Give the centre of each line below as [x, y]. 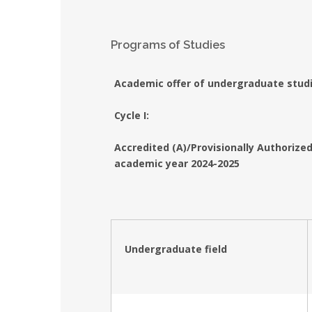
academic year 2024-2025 [177, 163]
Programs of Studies [168, 45]
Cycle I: [132, 115]
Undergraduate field [176, 249]
